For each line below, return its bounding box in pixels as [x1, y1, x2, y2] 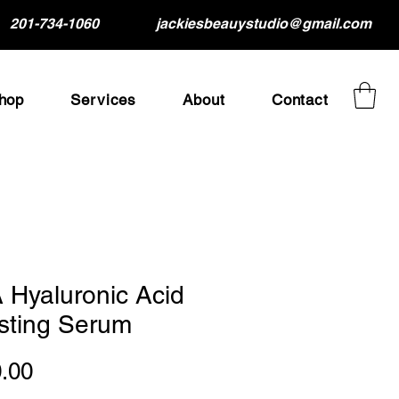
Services [70, 91, 137, 109]
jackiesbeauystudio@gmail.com [156, 15, 371, 32]
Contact [271, 91, 329, 109]
